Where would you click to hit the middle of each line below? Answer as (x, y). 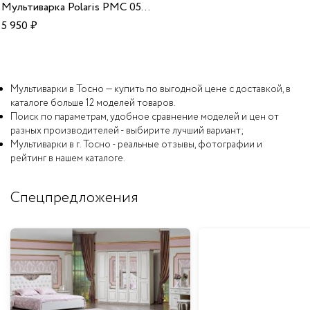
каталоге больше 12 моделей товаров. (93, 103)
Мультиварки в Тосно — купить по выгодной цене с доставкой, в (151, 89)
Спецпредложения (74, 198)
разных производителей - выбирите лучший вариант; (127, 130)
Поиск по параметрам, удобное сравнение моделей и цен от (145, 117)
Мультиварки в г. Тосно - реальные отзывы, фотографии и (136, 144)
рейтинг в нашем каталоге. (68, 158)
